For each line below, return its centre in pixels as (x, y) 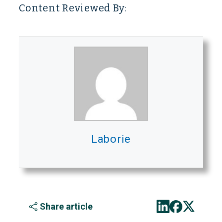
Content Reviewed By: (73, 8)
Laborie (111, 139)
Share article (66, 207)
